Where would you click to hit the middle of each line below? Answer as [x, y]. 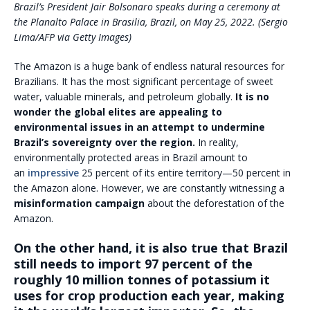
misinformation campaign [79, 203]
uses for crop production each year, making [149, 295]
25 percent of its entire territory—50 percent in [185, 172]
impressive [53, 172]
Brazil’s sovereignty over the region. [104, 142]
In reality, [217, 142]
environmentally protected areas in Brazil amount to [131, 157]
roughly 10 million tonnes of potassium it [142, 279]
